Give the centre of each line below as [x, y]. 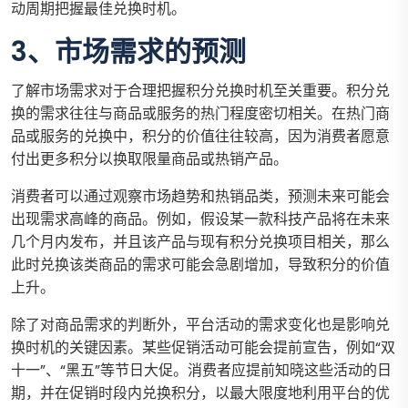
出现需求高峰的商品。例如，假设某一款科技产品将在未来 [200, 219]
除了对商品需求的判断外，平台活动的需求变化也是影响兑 [200, 325]
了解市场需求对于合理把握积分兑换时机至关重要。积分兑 [200, 91]
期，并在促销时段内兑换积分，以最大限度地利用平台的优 [200, 393]
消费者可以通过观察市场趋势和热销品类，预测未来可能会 [200, 197]
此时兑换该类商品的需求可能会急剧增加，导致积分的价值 [200, 265]
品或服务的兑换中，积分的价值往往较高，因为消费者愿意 [200, 137]
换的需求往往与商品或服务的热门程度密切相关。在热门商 [200, 114]
